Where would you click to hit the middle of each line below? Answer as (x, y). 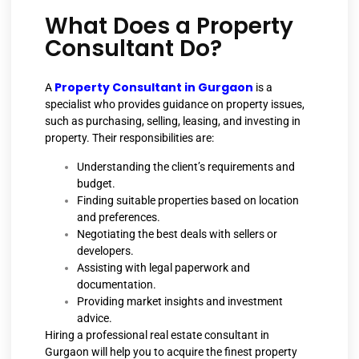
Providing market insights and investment (180, 301)
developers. (105, 250)
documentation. (117, 284)
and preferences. (119, 217)
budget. (96, 183)
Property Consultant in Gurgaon (154, 88)
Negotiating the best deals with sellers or (177, 234)
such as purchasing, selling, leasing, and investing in (173, 121)
